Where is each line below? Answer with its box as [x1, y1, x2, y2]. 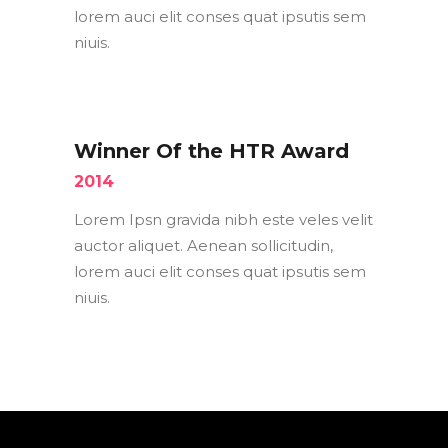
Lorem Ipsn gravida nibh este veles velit [74, 209, 373, 229]
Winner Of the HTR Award [74, 138, 349, 163]
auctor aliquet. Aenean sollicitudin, [74, 235, 333, 255]
